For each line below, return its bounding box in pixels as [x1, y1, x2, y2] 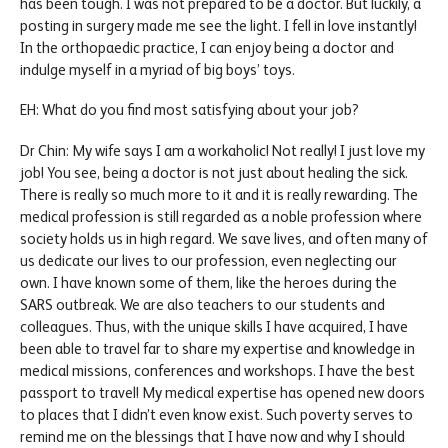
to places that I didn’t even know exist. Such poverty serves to [20, 406, 413, 424]
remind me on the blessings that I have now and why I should [20, 428, 405, 446]
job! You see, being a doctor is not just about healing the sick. [20, 164, 408, 182]
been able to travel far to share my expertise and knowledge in [20, 340, 415, 358]
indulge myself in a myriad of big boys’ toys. [20, 60, 295, 78]
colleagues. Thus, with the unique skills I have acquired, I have [20, 318, 408, 336]
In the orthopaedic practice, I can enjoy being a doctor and [20, 38, 394, 56]
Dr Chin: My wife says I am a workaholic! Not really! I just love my [20, 142, 425, 160]
